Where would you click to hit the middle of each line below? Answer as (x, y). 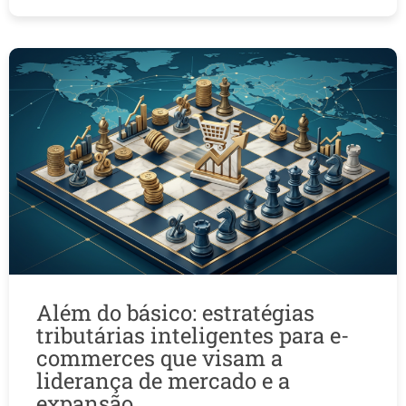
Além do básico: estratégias (175, 313)
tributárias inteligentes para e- (193, 336)
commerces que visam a (159, 358)
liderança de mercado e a (163, 381)
